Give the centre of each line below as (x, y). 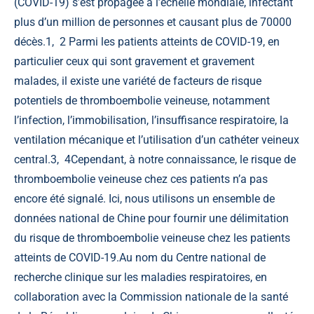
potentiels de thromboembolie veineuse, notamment (142, 100)
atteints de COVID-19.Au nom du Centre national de (140, 257)
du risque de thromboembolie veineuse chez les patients (152, 238)
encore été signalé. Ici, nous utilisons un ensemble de (144, 198)
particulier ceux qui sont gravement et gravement (134, 61)
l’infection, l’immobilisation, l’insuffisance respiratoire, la (151, 120)
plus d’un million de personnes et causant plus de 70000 (153, 22)
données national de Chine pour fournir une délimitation (151, 218)
